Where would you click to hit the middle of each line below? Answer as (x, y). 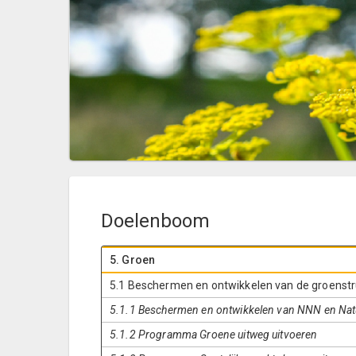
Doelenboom (155, 221)
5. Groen (133, 260)
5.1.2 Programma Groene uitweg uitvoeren (214, 335)
